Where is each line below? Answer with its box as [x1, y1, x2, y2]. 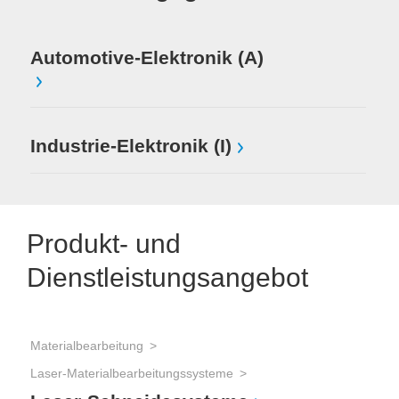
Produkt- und [27, 229, 181, 258]
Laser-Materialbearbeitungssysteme [30, 366, 233, 380]
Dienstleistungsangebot [27, 263, 308, 292]
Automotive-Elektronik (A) [30, 46, 264, 68]
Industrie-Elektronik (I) [30, 135, 232, 156]
